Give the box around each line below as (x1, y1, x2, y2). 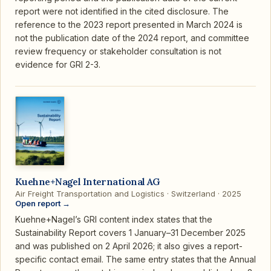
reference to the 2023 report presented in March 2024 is (15, 19, 243, 30)
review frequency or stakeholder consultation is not (15, 46, 221, 57)
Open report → (15, 198, 70, 209)
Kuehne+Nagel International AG (15, 175, 160, 188)
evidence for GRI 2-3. (15, 59, 100, 70)
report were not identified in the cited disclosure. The (15, 6, 229, 17)
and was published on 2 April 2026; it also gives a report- (15, 241, 243, 252)
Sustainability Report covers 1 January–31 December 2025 (15, 227, 246, 238)
